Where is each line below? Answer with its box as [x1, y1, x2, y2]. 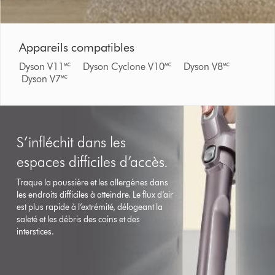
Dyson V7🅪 [19, 73, 78, 85]
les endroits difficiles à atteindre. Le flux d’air [17, 190, 174, 201]
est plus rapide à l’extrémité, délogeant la [17, 202, 163, 213]
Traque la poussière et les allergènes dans [17, 177, 169, 188]
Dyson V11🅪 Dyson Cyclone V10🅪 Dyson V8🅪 [19, 61, 238, 73]
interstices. [17, 227, 55, 238]
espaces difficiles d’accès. [17, 153, 169, 171]
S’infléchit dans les [17, 133, 126, 152]
